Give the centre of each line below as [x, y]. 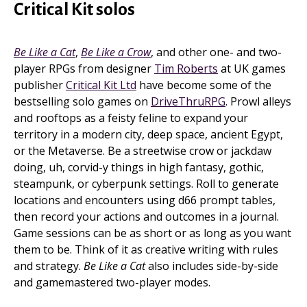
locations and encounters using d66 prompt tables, [145, 200]
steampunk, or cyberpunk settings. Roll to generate [146, 184]
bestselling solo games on [82, 101]
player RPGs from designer [84, 69]
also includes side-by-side [212, 266]
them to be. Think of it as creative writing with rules [146, 249]
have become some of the [204, 85]
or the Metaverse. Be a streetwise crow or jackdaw [143, 151]
